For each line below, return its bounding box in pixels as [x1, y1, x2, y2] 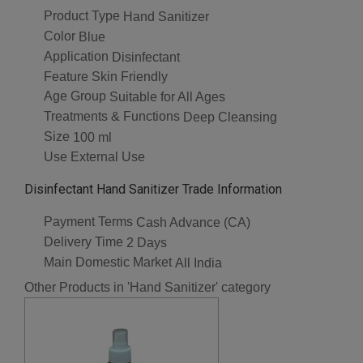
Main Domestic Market [44, 254, 172, 269]
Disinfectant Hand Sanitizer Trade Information [24, 181, 282, 198]
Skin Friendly [92, 70, 168, 84]
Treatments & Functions [44, 109, 180, 124]
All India [175, 255, 222, 270]
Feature [44, 69, 88, 83]
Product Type [44, 9, 120, 23]
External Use [70, 150, 145, 164]
